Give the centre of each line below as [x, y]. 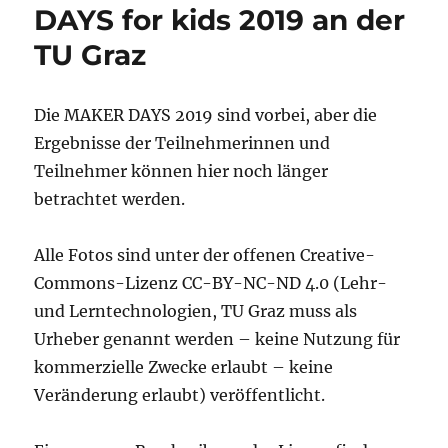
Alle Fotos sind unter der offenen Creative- [205, 254]
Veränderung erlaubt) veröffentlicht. [180, 394]
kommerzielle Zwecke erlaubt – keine [184, 366]
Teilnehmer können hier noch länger [181, 170]
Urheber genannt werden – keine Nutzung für [217, 338]
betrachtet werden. [110, 198]
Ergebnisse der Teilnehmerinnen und [182, 142]
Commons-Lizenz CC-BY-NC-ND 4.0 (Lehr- [211, 282]
